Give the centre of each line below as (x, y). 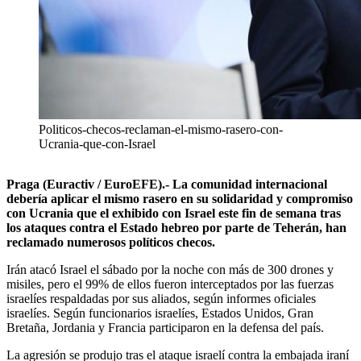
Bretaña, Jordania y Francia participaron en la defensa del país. (165, 328)
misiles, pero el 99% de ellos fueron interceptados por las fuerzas (170, 284)
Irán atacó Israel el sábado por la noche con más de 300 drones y (170, 270)
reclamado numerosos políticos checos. (111, 243)
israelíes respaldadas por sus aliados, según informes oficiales (161, 299)
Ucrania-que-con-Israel (97, 144)
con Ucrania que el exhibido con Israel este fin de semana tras (174, 214)
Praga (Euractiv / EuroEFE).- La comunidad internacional (167, 185)
